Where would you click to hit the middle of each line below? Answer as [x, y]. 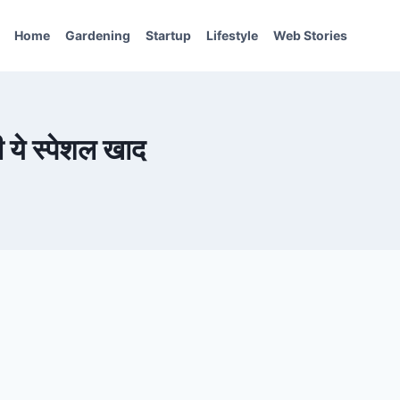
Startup [169, 35]
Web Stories [310, 35]
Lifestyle [232, 35]
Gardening [98, 35]
